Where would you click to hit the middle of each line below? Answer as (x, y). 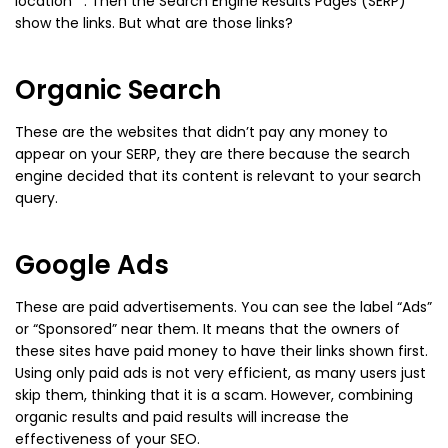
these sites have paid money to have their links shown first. (221, 351)
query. (36, 198)
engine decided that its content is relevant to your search (218, 176)
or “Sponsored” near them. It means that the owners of (207, 329)
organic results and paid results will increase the (182, 417)
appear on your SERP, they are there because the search (212, 154)
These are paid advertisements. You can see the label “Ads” (223, 307)
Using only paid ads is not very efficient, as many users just (220, 373)
